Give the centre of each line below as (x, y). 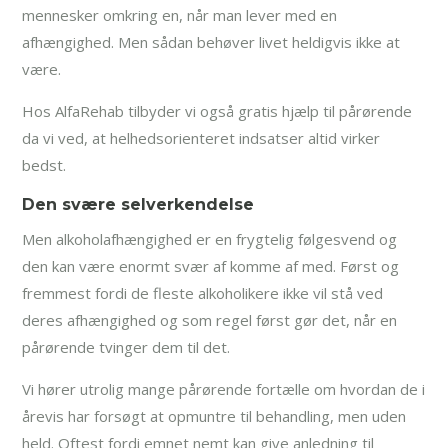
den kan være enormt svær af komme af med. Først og (211, 266)
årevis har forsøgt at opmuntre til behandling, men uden (214, 416)
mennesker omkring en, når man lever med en (180, 15)
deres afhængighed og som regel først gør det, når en (210, 320)
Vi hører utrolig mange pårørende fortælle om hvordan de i (224, 389)
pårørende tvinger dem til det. (126, 347)
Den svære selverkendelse (138, 205)
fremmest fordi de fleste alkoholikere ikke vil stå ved (203, 293)
